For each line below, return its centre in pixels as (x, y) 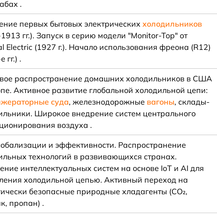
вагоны (161, 102)
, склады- (192, 102)
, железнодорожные (108, 102)
